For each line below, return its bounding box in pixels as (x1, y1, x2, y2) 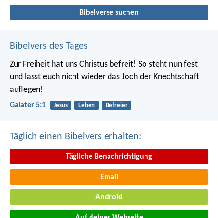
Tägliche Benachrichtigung (66, 153, 152, 161)
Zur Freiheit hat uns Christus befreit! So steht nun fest (10, 59, 198, 69)
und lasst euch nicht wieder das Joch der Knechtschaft (10, 72, 199, 82)
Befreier (105, 102, 127, 109)
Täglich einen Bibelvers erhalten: (10, 132, 141, 142)
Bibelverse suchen (79, 8, 139, 17)
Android (95, 193, 123, 201)
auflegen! (10, 85, 43, 94)
